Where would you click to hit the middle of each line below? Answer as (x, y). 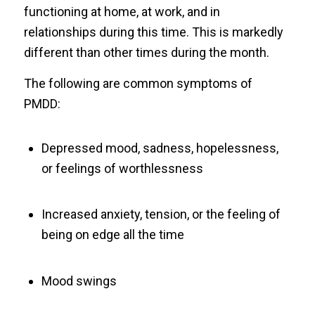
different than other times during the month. (146, 52)
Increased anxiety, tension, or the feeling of (161, 214)
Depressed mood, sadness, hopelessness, (160, 148)
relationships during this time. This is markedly (153, 32)
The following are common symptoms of (138, 84)
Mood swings (79, 281)
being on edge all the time (112, 235)
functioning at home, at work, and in (122, 11)
